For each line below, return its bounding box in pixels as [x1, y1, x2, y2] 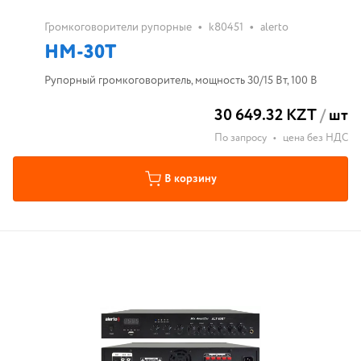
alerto [259, 19, 288, 35]
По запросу [214, 131, 267, 146]
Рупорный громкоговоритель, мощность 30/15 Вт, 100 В [44, 73, 317, 89]
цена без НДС [283, 131, 348, 146]
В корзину [164, 171, 217, 187]
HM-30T [44, 39, 116, 67]
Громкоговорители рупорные [44, 19, 192, 35]
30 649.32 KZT [214, 104, 317, 127]
